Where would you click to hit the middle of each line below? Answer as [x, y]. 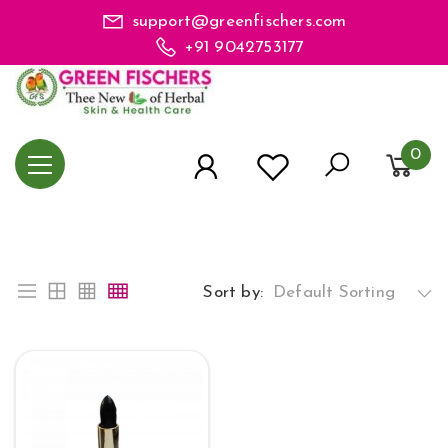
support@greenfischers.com [239, 21]
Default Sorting [334, 292]
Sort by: [233, 292]
